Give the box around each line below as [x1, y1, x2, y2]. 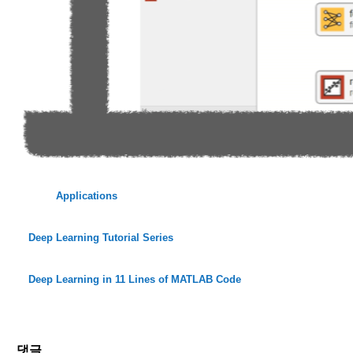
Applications [55, 190, 117, 203]
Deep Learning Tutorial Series [28, 232, 173, 244]
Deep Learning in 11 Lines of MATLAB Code [28, 273, 241, 286]
